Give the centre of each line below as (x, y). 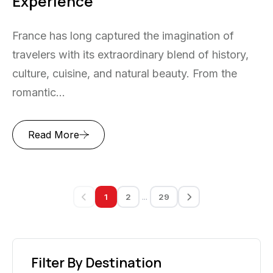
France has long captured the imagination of (123, 36)
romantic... (39, 93)
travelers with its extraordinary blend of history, (130, 55)
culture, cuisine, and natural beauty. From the (125, 74)
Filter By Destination (96, 262)
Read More (54, 135)
